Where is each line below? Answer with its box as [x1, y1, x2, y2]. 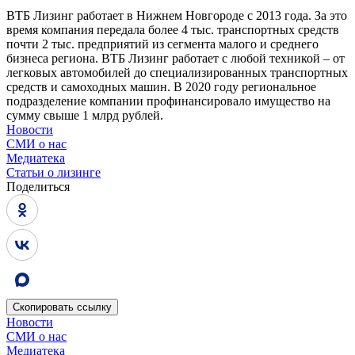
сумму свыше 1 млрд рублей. [6, 109, 163, 123]
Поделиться [6, 180, 70, 194]
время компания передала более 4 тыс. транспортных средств [6, 23, 339, 37]
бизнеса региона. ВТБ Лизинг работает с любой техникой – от [6, 52, 345, 66]
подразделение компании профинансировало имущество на [6, 94, 330, 109]
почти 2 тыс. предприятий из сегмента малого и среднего [6, 37, 319, 52]
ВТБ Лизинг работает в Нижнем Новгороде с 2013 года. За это [6, 9, 347, 23]
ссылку [77, 301, 112, 314]
